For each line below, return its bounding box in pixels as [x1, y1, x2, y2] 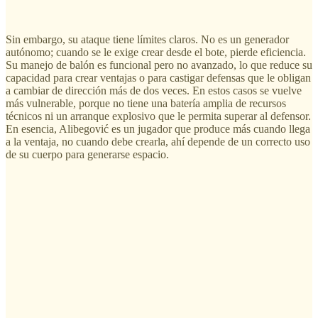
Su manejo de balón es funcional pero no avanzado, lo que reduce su [6, 59, 312, 72]
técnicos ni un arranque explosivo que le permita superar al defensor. [6, 110, 311, 123]
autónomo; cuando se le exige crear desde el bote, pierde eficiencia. [6, 46, 306, 59]
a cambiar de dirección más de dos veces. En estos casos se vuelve [6, 84, 302, 97]
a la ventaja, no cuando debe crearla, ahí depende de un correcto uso [6, 136, 310, 148]
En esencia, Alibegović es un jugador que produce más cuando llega [6, 123, 310, 136]
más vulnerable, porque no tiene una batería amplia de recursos [6, 97, 286, 110]
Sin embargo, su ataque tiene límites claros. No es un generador [6, 33, 289, 46]
